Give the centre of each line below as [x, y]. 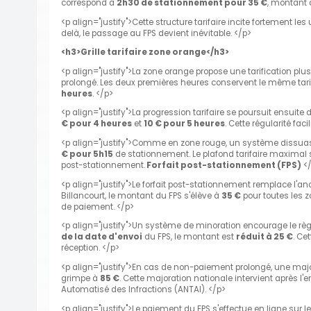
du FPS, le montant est [189, 237]
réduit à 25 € [264, 237]
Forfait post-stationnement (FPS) [223, 166]
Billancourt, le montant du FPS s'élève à [141, 195]
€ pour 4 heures [96, 124]
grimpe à [81, 278]
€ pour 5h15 [87, 154]
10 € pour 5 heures [184, 124]
